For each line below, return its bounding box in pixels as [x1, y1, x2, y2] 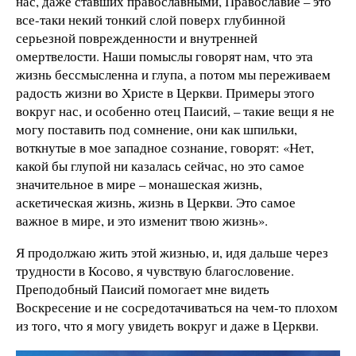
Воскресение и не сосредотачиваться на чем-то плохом [16, 298, 338, 317]
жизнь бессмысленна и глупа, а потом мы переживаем [16, 65, 331, 84]
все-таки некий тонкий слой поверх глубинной [16, 10, 285, 29]
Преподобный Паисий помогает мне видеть [16, 280, 269, 299]
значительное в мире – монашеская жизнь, [16, 175, 262, 194]
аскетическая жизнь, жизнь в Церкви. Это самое [16, 193, 296, 212]
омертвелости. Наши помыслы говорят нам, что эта [16, 47, 313, 66]
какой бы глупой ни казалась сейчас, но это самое [16, 157, 304, 176]
